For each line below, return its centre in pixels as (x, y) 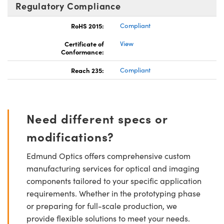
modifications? (70, 136)
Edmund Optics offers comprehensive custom (108, 155)
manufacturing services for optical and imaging (113, 168)
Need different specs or (97, 118)
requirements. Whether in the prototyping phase (113, 193)
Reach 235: (87, 70)
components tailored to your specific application (114, 180)
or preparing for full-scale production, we (102, 205)
